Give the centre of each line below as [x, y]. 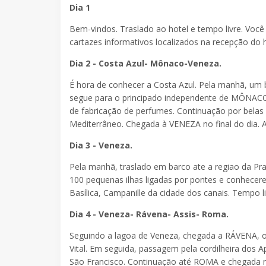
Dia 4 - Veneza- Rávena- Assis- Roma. [149, 214]
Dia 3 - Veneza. [101, 145]
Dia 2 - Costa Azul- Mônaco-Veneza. [145, 64]
